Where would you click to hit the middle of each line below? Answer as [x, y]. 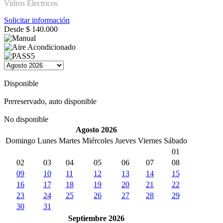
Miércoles [98, 140]
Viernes [150, 140]
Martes [69, 140]
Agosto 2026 [96, 129]
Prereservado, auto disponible [50, 101]
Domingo [20, 140]
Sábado [175, 140]
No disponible [26, 119]
